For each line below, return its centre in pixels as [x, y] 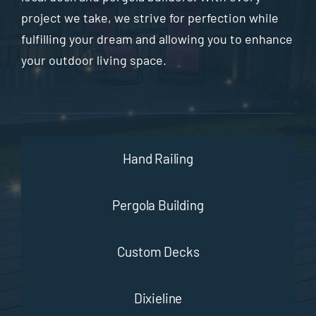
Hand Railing [158, 159]
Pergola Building [158, 205]
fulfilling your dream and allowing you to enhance [157, 38]
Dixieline [158, 298]
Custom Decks [158, 252]
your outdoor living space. [93, 60]
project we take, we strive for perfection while [150, 17]
